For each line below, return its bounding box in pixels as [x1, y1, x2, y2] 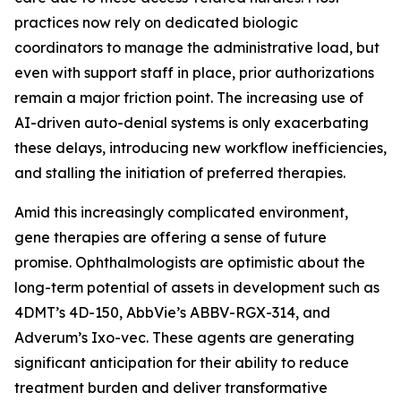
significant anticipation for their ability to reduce [14, 354, 349, 371]
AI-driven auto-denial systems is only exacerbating [14, 114, 369, 132]
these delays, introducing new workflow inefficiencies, [14, 139, 387, 157]
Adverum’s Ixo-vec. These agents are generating [14, 328, 354, 346]
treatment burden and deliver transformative [14, 379, 328, 397]
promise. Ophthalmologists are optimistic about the [14, 253, 365, 271]
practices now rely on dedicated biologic [14, 13, 298, 31]
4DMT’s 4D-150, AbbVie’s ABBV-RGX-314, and [14, 303, 330, 321]
